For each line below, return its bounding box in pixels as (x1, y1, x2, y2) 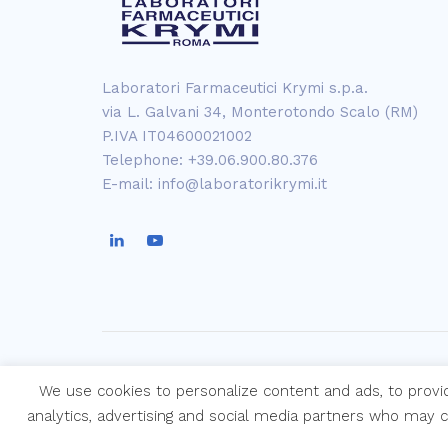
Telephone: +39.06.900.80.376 (102, 151, 318, 169)
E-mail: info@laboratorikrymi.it (102, 175, 327, 193)
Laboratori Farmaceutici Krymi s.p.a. (102, 79, 368, 97)
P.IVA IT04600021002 (102, 127, 252, 145)
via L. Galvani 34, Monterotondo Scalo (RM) (102, 103, 418, 121)
